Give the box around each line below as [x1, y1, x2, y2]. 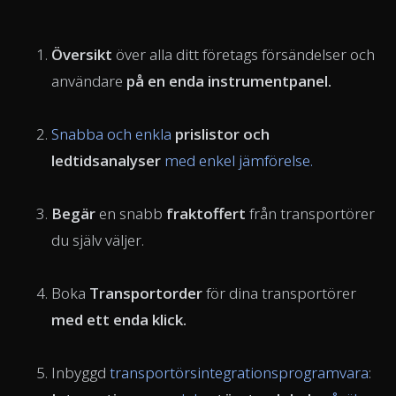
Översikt [51, 43, 116, 65]
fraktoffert [166, 202, 246, 224]
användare [51, 70, 123, 91]
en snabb [99, 202, 163, 224]
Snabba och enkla [51, 123, 171, 144]
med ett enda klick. [51, 308, 187, 330]
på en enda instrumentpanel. [123, 70, 331, 91]
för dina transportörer [206, 282, 356, 303]
